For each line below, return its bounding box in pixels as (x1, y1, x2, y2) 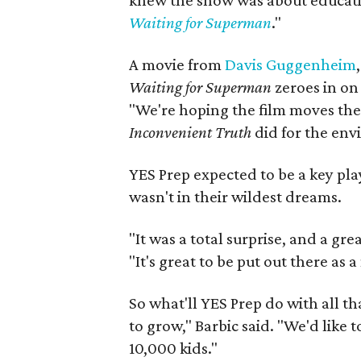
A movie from (129, 55, 225, 74)
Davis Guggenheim (225, 55, 356, 74)
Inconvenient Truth (129, 122, 251, 142)
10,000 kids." (129, 338, 218, 358)
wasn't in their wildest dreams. (129, 187, 342, 206)
